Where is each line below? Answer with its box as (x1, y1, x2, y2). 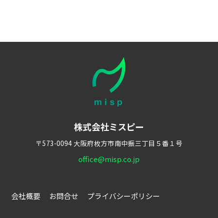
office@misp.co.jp (78, 153, 140, 164)
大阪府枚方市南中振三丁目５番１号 (73, 138, 182, 148)
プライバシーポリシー (87, 191, 160, 201)
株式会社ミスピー (74, 120, 144, 133)
